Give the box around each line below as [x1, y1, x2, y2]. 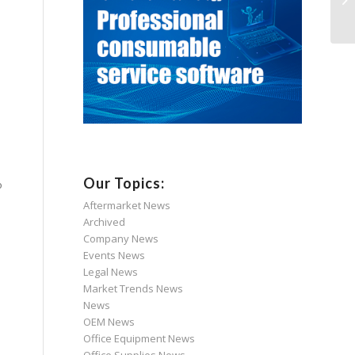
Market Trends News [83, 281, 184, 296]
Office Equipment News [83, 331, 196, 346]
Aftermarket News [83, 198, 171, 213]
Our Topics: [83, 174, 166, 193]
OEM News [83, 315, 136, 330]
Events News [83, 248, 146, 263]
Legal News [83, 265, 139, 280]
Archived [83, 215, 126, 230]
